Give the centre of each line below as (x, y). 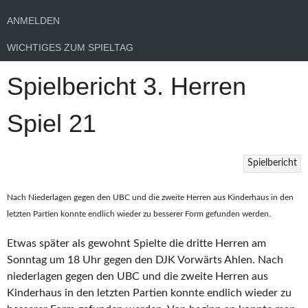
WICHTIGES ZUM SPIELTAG (70, 47)
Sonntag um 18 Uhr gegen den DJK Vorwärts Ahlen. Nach (145, 260)
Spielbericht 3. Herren (126, 86)
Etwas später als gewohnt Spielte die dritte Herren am (136, 243)
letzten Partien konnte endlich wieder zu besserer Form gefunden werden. (139, 214)
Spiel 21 (52, 123)
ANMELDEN (33, 21)
